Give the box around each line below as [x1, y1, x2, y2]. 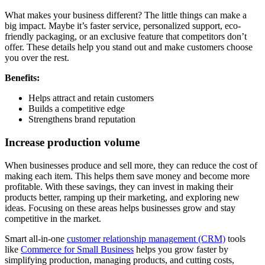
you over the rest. [5, 53, 69, 63]
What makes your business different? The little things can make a [5, 10, 247, 21]
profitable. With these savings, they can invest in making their [5, 181, 233, 192]
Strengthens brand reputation [28, 114, 135, 125]
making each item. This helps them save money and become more [5, 170, 250, 181]
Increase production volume [5, 136, 140, 149]
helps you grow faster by [134, 244, 228, 254]
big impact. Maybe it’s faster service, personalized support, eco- [5, 21, 241, 31]
